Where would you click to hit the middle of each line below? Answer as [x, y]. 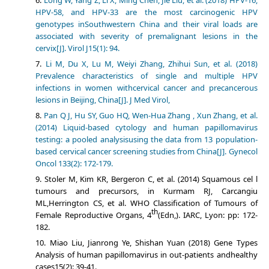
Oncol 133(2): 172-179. [74, 164]
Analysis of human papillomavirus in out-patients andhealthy [147, 255]
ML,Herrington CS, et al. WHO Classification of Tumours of [147, 203]
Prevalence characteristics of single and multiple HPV [147, 76]
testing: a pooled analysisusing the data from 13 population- [147, 140]
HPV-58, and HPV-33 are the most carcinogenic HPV [147, 12]
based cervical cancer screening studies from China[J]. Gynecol [147, 152]
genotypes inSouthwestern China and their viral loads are [147, 24]
